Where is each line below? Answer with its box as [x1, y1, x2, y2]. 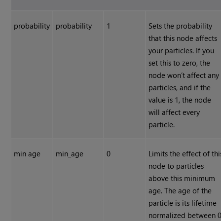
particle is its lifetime [148, 198, 217, 208]
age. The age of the [148, 185, 212, 196]
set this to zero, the [148, 58, 211, 68]
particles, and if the [148, 82, 211, 93]
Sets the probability [148, 21, 213, 31]
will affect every [148, 107, 200, 117]
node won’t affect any [148, 70, 220, 80]
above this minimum [148, 173, 216, 184]
